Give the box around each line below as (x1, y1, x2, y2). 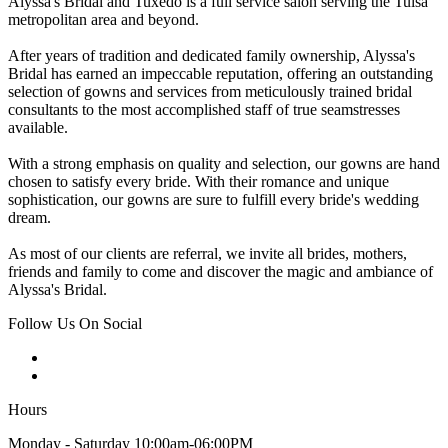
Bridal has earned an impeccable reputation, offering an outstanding (8, 65, 433, 83)
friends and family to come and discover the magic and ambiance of (8, 263, 433, 281)
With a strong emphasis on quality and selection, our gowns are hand (8, 155, 440, 173)
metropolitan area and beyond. (8, 11, 199, 29)
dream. (8, 209, 51, 227)
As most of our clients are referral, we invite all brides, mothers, (8, 245, 407, 263)
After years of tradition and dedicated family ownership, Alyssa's (8, 47, 415, 65)
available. (8, 119, 68, 137)
